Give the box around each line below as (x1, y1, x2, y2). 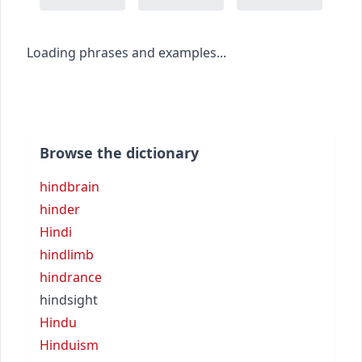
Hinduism (40, 335, 99, 354)
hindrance (40, 267, 102, 286)
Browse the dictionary (40, 142, 199, 162)
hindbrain (40, 177, 99, 196)
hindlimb (40, 245, 94, 263)
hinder (40, 200, 80, 218)
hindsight (40, 290, 98, 309)
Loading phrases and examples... (27, 43, 226, 61)
